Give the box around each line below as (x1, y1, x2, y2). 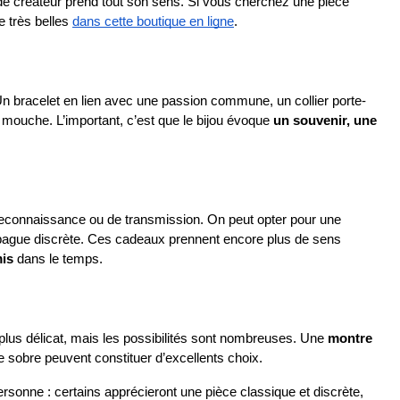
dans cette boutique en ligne (72, 14, 234, 29)
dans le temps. (13, 252, 103, 266)
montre (328, 331, 372, 346)
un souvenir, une (273, 113, 377, 128)
